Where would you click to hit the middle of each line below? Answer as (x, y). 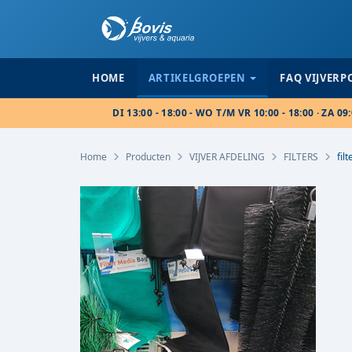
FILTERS (301, 157)
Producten (148, 157)
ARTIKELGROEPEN (197, 78)
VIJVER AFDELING (227, 157)
